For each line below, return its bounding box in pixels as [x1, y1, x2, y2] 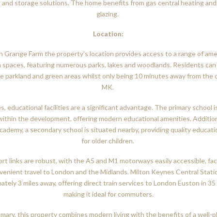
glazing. [96, 9, 121, 18]
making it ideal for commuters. [63, 190, 154, 199]
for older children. [81, 136, 136, 145]
